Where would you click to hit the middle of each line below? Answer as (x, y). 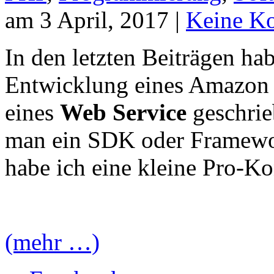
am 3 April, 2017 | (95, 20)
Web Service (123, 112)
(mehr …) (52, 242)
